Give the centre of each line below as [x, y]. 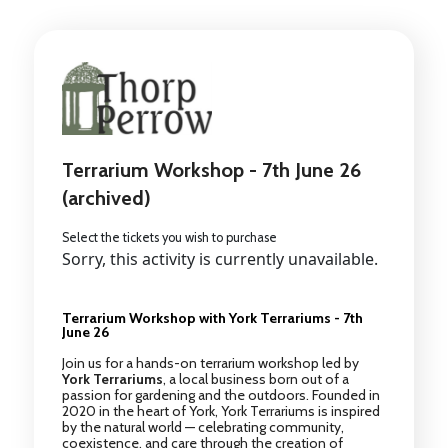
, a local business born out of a [255, 378]
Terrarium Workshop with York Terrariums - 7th [212, 317]
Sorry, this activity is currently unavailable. [219, 258]
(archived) [106, 197]
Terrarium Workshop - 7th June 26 [211, 169]
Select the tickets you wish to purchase [169, 237]
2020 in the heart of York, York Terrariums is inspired [220, 410]
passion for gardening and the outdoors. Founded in [220, 394]
